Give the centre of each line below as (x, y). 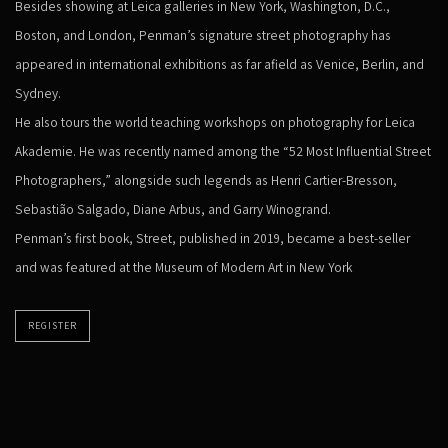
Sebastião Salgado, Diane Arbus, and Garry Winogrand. (173, 208)
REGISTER (52, 325)
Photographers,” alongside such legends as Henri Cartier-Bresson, (206, 179)
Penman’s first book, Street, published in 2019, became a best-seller (212, 237)
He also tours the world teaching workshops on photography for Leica (215, 121)
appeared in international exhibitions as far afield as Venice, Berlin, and (219, 63)
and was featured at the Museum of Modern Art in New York (183, 266)
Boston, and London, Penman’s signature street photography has (203, 34)
